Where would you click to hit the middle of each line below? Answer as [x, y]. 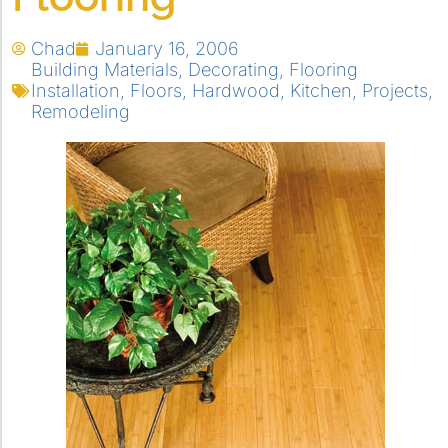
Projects [395, 90]
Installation [75, 90]
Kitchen [321, 90]
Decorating [233, 69]
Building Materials [104, 69]
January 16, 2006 [167, 48]
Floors [156, 90]
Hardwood [236, 90]
